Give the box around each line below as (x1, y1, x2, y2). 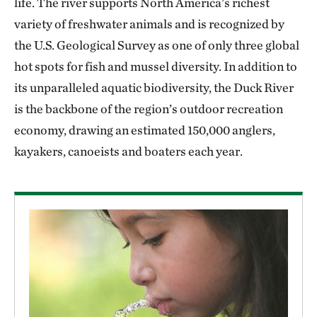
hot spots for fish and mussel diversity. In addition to (14, 59, 297, 74)
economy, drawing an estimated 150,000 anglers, (14, 122, 275, 137)
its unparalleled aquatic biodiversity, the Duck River (14, 80, 294, 95)
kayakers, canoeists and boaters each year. (14, 144, 243, 158)
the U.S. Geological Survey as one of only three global (14, 38, 299, 52)
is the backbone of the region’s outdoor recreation (14, 101, 283, 116)
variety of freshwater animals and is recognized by (14, 16, 284, 31)
